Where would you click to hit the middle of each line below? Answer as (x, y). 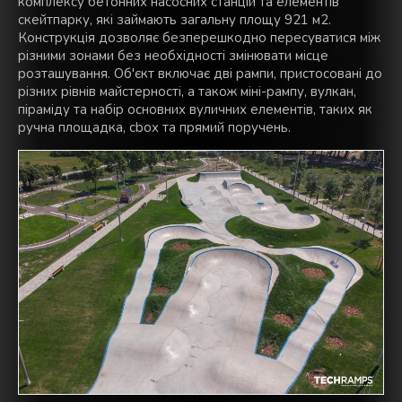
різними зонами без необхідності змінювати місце (173, 56)
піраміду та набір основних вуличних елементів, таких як (195, 110)
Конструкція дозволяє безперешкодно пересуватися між (199, 38)
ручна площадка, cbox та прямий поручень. (154, 128)
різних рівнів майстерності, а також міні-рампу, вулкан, (187, 92)
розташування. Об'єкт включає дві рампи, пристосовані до (200, 74)
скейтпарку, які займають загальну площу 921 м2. (175, 20)
